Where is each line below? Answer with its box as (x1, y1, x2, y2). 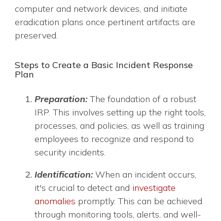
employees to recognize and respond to (35, 133, 194, 145)
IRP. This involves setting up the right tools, (35, 107, 206, 118)
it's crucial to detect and (35, 182, 132, 193)
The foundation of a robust (87, 93, 196, 105)
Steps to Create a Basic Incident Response (15, 59, 193, 71)
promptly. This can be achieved (75, 195, 202, 207)
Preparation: (35, 93, 87, 105)
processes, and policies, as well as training (35, 120, 204, 131)
